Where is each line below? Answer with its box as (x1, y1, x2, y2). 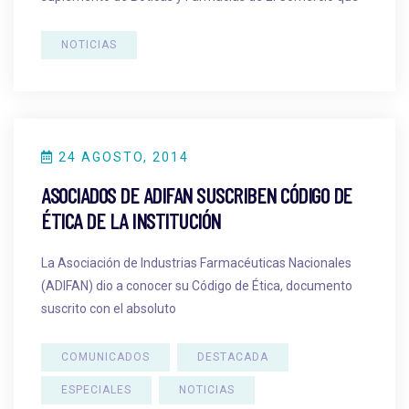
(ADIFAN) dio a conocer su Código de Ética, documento (41, 278, 352, 293)
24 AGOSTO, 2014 (54, 149, 189, 164)
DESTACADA (197, 350, 268, 363)
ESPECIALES (61, 383, 131, 396)
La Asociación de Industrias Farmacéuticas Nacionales (41, 255, 351, 270)
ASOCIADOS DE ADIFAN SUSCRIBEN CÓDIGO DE (41, 181, 352, 208)
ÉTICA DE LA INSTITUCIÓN (41, 206, 221, 234)
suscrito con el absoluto (41, 300, 176, 316)
